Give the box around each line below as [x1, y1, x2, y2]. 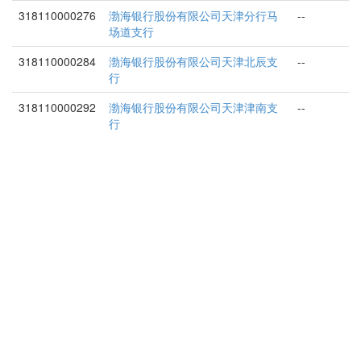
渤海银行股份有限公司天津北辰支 [109, 53, 278, 69]
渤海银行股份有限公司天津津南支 [109, 99, 278, 115]
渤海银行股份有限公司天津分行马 [109, 7, 278, 23]
